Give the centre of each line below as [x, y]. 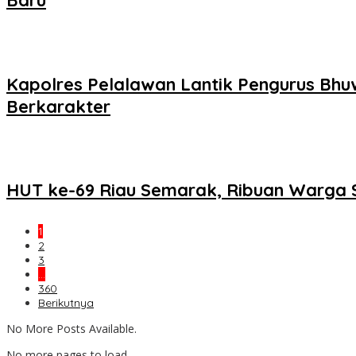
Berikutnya [66, 303]
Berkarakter [58, 106]
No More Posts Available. [72, 329]
